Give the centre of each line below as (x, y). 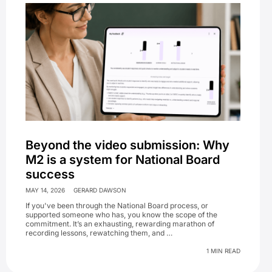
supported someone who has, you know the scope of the (121, 215)
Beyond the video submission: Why (127, 145)
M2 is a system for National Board (123, 160)
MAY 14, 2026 (45, 190)
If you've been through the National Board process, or (117, 206)
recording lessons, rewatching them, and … (99, 233)
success (50, 175)
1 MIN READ (223, 251)
